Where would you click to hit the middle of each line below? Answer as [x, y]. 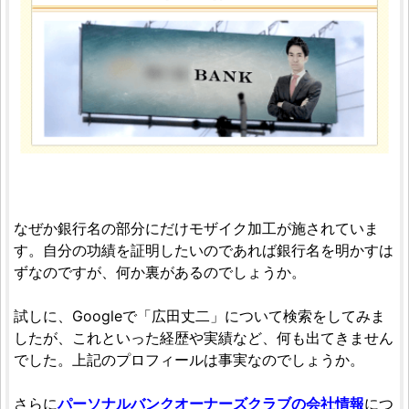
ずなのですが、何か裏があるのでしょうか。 [160, 273]
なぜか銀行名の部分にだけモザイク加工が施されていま [196, 229]
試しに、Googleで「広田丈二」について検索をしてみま [199, 316]
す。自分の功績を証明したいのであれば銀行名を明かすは [204, 251]
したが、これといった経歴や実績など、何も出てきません [204, 338]
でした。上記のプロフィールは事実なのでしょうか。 [189, 360]
